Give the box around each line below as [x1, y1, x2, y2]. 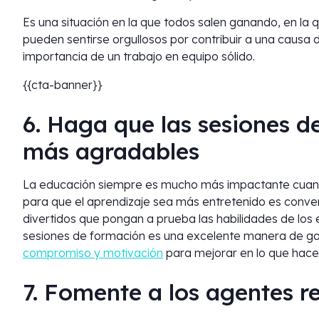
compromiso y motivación [23, 246, 163, 260]
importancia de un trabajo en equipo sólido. [23, 49, 255, 63]
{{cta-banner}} [23, 78, 103, 92]
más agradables [23, 137, 199, 165]
